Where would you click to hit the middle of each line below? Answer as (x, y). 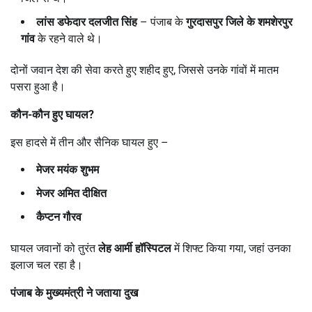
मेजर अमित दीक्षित (71, 193)
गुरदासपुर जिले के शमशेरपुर (239, 22)
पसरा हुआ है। (38, 86)
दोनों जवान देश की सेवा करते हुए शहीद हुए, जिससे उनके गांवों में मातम (145, 70)
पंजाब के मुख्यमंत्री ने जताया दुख (74, 292)
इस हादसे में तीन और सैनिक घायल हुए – (89, 142)
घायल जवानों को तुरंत (54, 248)
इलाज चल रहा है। (47, 265)
